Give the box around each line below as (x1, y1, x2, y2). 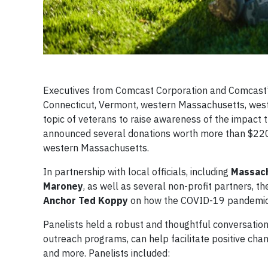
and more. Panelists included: (43, 247, 170, 259)
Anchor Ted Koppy (43, 194, 128, 206)
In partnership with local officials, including (43, 166, 231, 178)
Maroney (43, 180, 83, 192)
